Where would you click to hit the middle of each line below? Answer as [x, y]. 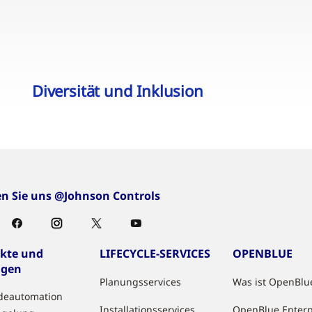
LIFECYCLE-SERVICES [155, 253]
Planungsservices [141, 282]
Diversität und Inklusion [117, 91]
